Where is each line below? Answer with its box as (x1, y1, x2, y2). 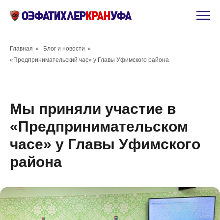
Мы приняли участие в (10, 101, 176, 117)
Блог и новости (43, 45, 85, 52)
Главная (10, 45, 33, 52)
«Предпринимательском (10, 118, 188, 135)
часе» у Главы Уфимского (10, 136, 200, 152)
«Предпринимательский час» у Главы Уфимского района (10, 56, 169, 63)
